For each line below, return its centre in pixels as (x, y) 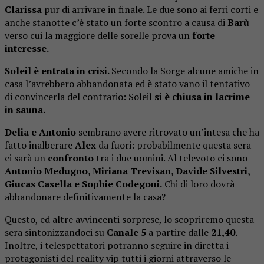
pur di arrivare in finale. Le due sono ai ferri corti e (150, 9)
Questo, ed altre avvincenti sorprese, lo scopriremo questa (129, 219)
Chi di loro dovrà (198, 184)
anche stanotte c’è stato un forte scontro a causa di (116, 22)
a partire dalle (179, 232)
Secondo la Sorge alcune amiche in (185, 70)
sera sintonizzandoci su (56, 232)
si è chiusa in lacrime (202, 96)
